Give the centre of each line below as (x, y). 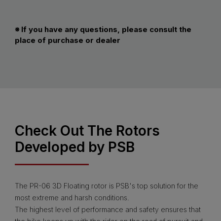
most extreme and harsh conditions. (72, 197)
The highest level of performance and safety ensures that (108, 209)
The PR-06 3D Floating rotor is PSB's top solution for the (107, 185)
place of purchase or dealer (68, 40)
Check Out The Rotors (87, 130)
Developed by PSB (75, 147)
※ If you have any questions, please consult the (103, 29)
